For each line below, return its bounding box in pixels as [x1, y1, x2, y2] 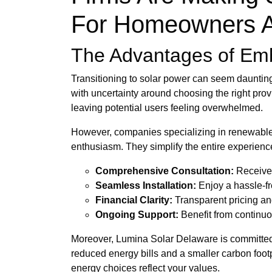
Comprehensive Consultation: [95, 165, 234, 176]
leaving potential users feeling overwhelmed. [71, 102, 263, 113]
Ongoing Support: [95, 209, 178, 220]
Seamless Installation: [95, 180, 196, 191]
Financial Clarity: [95, 194, 172, 205]
